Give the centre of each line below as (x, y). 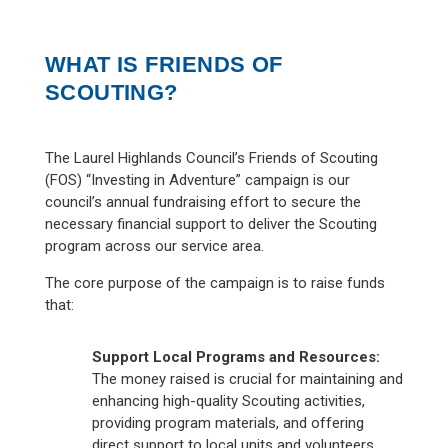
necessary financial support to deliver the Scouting (210, 223)
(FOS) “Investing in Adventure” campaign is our (197, 179)
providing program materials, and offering (227, 422)
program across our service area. (154, 245)
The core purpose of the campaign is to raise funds (214, 282)
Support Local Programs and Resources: (235, 356)
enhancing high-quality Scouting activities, (228, 400)
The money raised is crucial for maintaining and (247, 378)
